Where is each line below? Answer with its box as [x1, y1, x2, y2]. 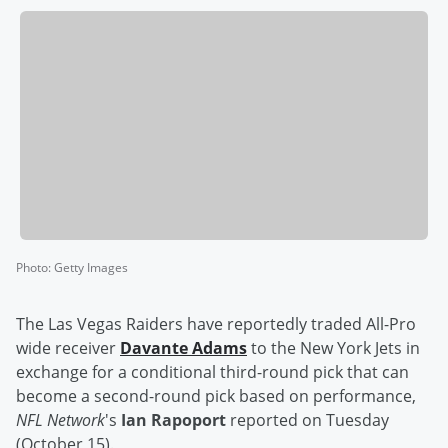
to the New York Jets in [247, 337, 420, 360]
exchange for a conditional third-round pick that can [16, 361, 409, 384]
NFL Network [16, 409, 105, 432]
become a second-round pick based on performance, [16, 385, 416, 408]
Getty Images [54, 259, 128, 277]
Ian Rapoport [121, 409, 226, 432]
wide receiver [16, 337, 120, 360]
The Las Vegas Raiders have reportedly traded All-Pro [16, 313, 416, 336]
